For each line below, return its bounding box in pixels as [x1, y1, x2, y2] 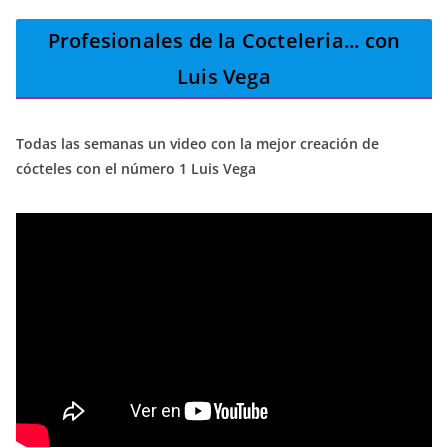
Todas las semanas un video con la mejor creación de [16, 133, 379, 153]
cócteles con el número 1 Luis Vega [16, 158, 256, 178]
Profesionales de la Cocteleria [47, 26, 344, 54]
